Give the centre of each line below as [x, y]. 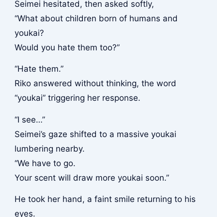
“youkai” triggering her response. [77, 98]
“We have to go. [45, 163]
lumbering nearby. [49, 148]
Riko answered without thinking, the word [95, 84]
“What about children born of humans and [96, 18]
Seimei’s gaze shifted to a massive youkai [95, 134]
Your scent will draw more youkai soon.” [92, 178]
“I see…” [30, 119]
